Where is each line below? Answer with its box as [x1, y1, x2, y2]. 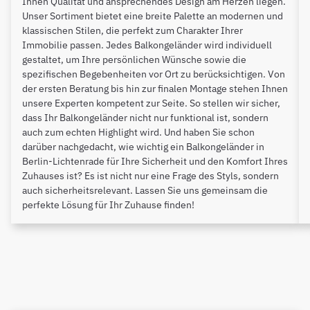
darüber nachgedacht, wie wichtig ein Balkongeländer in [22, 140, 264, 153]
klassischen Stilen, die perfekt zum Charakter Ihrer [22, 24, 243, 37]
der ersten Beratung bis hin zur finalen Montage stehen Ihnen [22, 82, 288, 95]
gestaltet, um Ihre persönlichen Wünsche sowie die [22, 53, 246, 66]
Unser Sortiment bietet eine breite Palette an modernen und [22, 10, 283, 22]
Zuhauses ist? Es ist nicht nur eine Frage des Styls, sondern [22, 170, 279, 182]
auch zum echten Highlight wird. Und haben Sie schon [22, 126, 255, 138]
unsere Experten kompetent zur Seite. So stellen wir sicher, [22, 97, 280, 109]
